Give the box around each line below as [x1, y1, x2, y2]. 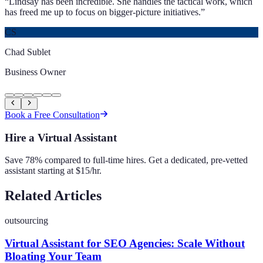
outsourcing [5, 215, 48, 226]
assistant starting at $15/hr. [5, 166, 102, 176]
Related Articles [5, 188, 102, 204]
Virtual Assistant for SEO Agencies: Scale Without [5, 237, 245, 249]
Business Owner [5, 66, 66, 77]
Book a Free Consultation [5, 109, 100, 120]
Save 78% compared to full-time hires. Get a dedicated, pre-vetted [5, 155, 248, 166]
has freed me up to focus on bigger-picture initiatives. [5, 6, 201, 17]
